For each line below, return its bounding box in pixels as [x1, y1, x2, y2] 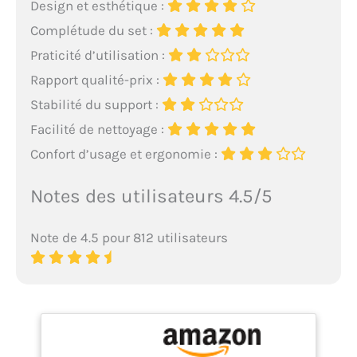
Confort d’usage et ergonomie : [29, 145, 221, 162]
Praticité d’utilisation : [29, 46, 168, 63]
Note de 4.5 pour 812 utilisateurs [29, 229, 228, 245]
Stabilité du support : [29, 96, 162, 112]
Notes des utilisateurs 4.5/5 [29, 184, 273, 207]
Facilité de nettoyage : [29, 120, 167, 137]
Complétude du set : [29, 22, 156, 38]
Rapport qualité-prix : [29, 71, 163, 88]
